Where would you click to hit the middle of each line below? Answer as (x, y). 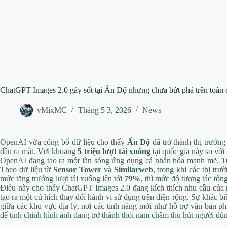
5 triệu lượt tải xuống (114, 151)
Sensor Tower (78, 169)
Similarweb (133, 169)
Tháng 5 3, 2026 (105, 110)
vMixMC (52, 110)
